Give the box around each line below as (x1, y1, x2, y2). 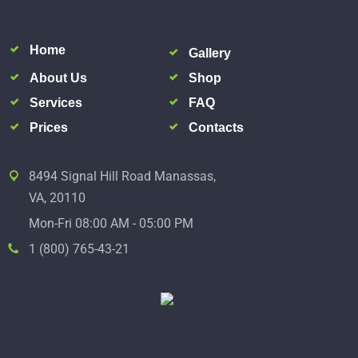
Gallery (189, 46, 231, 60)
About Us (30, 70, 87, 85)
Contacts (189, 120, 244, 134)
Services (30, 95, 82, 109)
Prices (30, 120, 68, 134)
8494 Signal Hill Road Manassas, (29, 168, 216, 184)
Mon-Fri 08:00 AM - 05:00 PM (29, 215, 193, 231)
